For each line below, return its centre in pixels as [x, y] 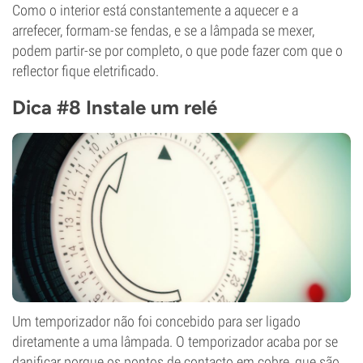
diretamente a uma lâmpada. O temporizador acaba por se [175, 342]
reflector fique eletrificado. [85, 71]
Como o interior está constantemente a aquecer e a [155, 10]
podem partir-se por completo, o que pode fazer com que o [177, 51]
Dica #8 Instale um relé [115, 107]
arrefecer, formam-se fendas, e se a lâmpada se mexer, [163, 30]
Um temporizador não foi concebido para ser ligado [156, 321]
